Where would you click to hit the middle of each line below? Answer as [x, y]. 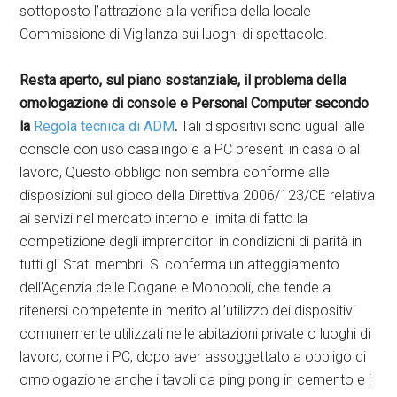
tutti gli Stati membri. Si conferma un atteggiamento [180, 264]
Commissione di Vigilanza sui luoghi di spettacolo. [174, 34]
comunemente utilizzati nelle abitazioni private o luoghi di [195, 333]
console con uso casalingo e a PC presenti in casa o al [190, 149]
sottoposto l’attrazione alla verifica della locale [166, 11]
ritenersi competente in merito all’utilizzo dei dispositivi [188, 310]
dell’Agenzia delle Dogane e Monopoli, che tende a [175, 287]
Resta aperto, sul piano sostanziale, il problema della [183, 80]
